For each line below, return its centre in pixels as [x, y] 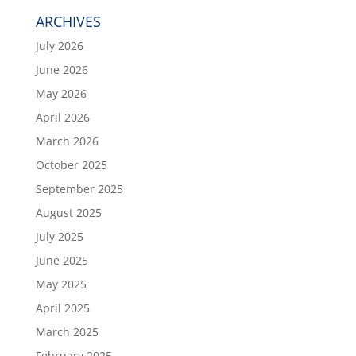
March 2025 [67, 332]
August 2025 [68, 213]
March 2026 [67, 141]
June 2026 [62, 70]
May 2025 [61, 284]
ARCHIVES [68, 21]
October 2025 [71, 165]
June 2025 [62, 260]
